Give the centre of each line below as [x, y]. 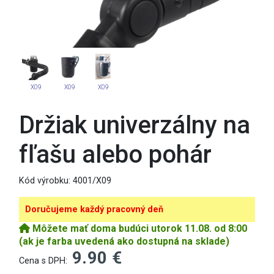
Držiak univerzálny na [135, 125]
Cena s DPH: [43, 261]
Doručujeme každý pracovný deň [94, 210]
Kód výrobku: [45, 181]
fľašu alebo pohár [115, 155]
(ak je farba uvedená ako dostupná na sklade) [124, 242]
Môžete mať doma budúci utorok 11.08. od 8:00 [139, 229]
